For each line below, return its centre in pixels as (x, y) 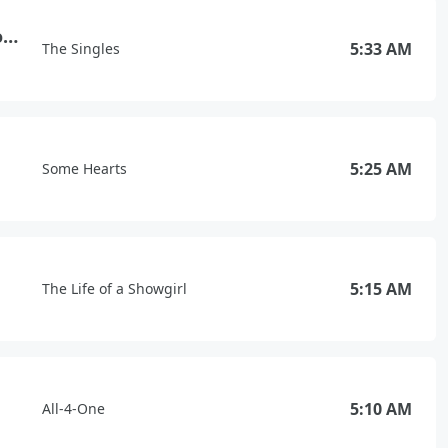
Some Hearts (84, 168)
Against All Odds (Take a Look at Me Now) (10, 36)
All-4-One (73, 408)
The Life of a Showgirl (114, 288)
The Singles (81, 48)
